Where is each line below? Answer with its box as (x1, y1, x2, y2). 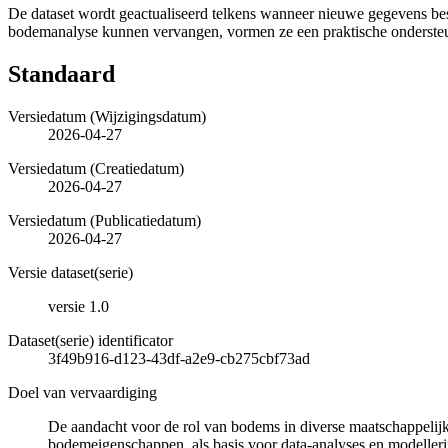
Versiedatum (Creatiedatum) (8, 159, 184, 177)
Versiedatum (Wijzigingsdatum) (8, 107, 206, 125)
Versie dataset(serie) (8, 263, 133, 281)
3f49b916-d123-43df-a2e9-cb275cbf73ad (48, 349, 310, 367)
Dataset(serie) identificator (8, 331, 173, 349)
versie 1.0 (48, 297, 109, 315)
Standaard (8, 60, 115, 87)
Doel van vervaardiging (8, 383, 157, 401)
